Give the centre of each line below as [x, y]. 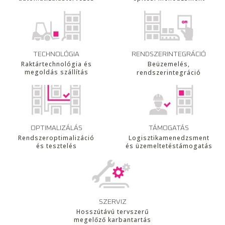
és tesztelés [56, 146]
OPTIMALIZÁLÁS [56, 128]
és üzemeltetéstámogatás [169, 146]
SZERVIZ [113, 202]
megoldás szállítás [56, 72]
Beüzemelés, [169, 64]
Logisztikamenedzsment [169, 138]
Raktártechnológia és [56, 64]
